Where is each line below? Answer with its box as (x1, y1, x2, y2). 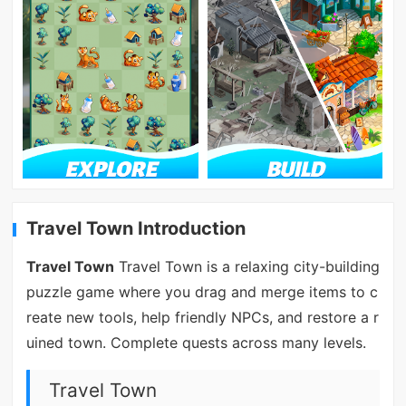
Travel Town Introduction (26, 217, 246, 239)
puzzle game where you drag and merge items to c (25, 283, 378, 302)
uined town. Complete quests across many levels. (25, 333, 366, 353)
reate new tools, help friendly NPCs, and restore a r (25, 308, 379, 327)
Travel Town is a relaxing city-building (113, 257, 380, 276)
